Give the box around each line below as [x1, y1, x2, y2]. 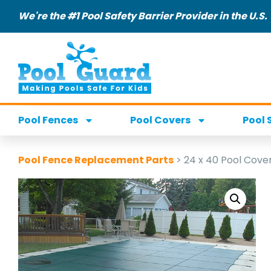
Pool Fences [18, 113, 78, 127]
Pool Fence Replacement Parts [18, 152, 174, 167]
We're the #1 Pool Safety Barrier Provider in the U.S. [18, 9, 267, 23]
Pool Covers [130, 113, 191, 127]
